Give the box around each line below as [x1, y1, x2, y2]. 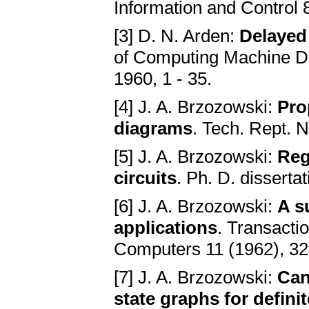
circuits [114, 168, 177, 189]
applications [114, 217, 217, 239]
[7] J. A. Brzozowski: [114, 267, 277, 288]
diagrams [114, 118, 192, 139]
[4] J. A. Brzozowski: [114, 97, 277, 118]
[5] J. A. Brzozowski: [114, 146, 277, 168]
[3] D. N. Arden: [114, 26, 239, 47]
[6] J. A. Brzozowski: [114, 196, 277, 217]
